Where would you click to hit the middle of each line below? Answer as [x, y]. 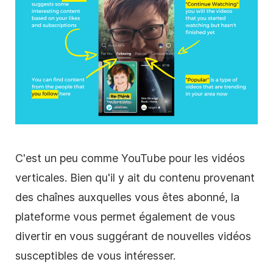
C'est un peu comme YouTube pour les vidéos [130, 158]
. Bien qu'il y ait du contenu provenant [160, 178]
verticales [40, 178]
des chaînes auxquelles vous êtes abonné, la [127, 197]
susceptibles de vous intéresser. [95, 256]
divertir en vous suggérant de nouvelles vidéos [133, 236]
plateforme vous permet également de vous [125, 217]
